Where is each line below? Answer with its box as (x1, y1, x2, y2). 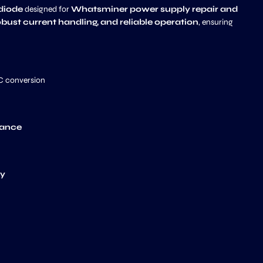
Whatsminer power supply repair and (71, 4, 238, 14)
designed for (23, 4, 71, 14)
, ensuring (198, 17, 233, 27)
